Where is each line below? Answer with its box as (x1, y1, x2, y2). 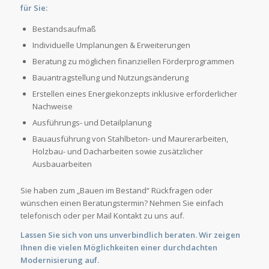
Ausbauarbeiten (32, 158, 92, 169)
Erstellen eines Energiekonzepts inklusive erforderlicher (32, 88, 237, 99)
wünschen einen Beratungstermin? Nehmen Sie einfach (20, 197, 223, 208)
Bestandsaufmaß (32, 23, 96, 34)
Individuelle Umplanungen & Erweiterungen (32, 39, 190, 50)
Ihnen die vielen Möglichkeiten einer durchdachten (20, 241, 217, 253)
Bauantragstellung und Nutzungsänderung (32, 71, 189, 83)
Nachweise (32, 100, 73, 112)
